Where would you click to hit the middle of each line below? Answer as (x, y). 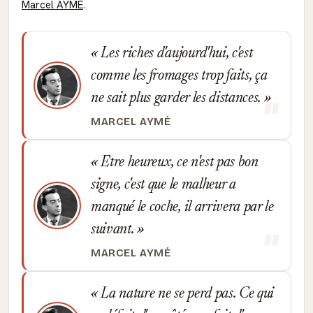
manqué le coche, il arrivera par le (182, 208)
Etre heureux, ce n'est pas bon (178, 163)
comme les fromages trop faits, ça (179, 76)
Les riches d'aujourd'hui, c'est (175, 54)
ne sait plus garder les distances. (177, 99)
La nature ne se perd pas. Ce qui (186, 294)
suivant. (114, 230)
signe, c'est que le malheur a (163, 185)
